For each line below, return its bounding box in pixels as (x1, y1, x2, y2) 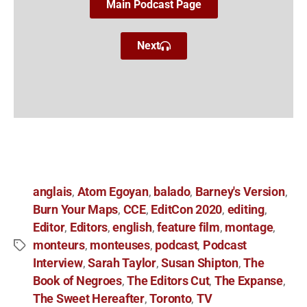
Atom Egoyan (77, 185, 149, 199)
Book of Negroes (33, 274, 122, 288)
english (112, 221, 152, 235)
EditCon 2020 (151, 203, 223, 217)
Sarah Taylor (88, 256, 156, 271)
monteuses (90, 238, 150, 253)
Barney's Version (195, 185, 285, 199)
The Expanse (214, 274, 283, 288)
